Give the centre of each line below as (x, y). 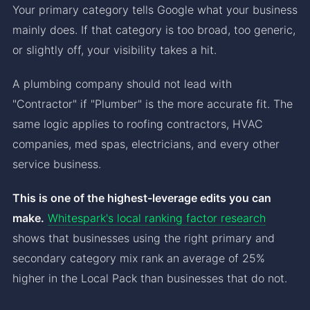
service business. (57, 164)
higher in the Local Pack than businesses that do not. (150, 278)
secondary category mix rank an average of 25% (139, 258)
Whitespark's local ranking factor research (157, 218)
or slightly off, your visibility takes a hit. (115, 49)
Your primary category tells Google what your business (155, 9)
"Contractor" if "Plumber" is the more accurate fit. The (153, 103)
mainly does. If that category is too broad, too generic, (154, 29)
